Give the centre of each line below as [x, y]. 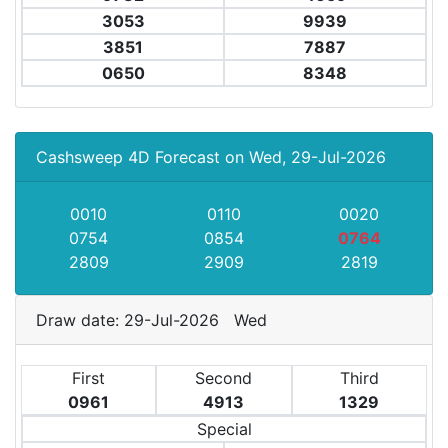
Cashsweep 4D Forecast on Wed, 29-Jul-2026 [211, 157]
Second [224, 378]
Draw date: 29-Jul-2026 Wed [156, 320]
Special [224, 429]
